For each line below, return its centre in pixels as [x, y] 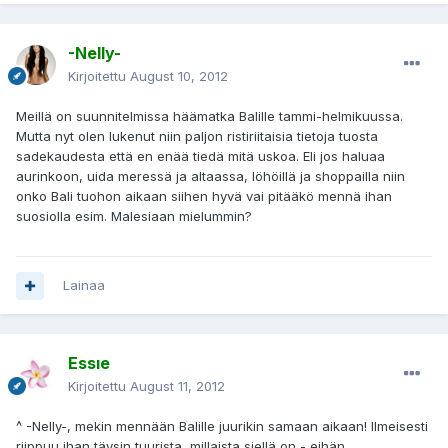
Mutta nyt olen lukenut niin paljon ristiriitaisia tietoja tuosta [197, 136]
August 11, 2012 [177, 386]
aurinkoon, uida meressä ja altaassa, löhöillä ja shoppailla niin [210, 176]
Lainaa [84, 285]
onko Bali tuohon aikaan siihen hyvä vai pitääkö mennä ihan [204, 196]
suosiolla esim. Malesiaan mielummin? [134, 216]
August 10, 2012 [179, 76]
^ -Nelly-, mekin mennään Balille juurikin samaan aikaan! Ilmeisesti [222, 426]
